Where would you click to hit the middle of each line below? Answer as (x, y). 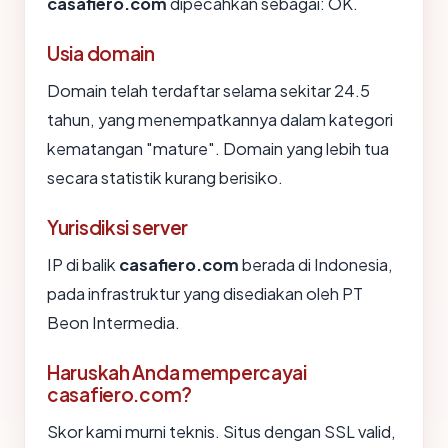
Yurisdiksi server (118, 227)
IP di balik (83, 264)
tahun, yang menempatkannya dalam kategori (220, 119)
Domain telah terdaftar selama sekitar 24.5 (208, 90)
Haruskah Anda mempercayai (177, 372)
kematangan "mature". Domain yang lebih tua (218, 148)
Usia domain (101, 53)
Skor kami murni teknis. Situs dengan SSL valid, (221, 431)
